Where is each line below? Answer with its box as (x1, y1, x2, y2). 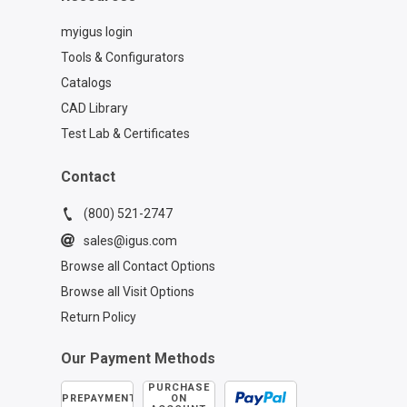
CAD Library (60, 100, 128, 115)
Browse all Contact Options (60, 258, 215, 273)
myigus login (60, 24, 133, 39)
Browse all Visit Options (60, 283, 194, 299)
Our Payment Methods (60, 349, 215, 367)
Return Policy (60, 309, 136, 324)
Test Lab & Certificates (60, 125, 190, 141)
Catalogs (60, 74, 112, 90)
